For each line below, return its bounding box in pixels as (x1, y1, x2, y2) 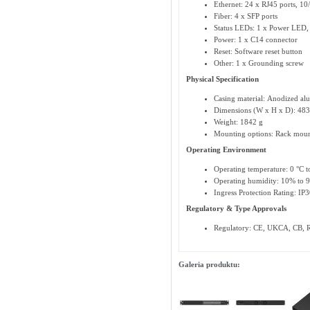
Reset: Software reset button (213, 47, 302, 55)
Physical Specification (185, 75, 259, 83)
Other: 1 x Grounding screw (213, 59, 304, 67)
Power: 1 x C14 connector (213, 35, 298, 44)
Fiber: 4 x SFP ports (213, 12, 277, 20)
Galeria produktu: (178, 260, 240, 268)
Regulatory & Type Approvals (185, 204, 286, 212)
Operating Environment (185, 145, 266, 154)
